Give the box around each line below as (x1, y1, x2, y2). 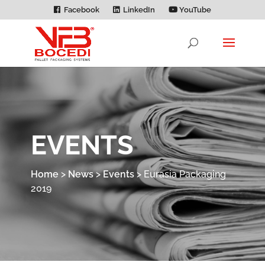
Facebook (63, 5, 99, 14)
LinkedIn (122, 5, 155, 14)
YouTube (177, 5, 211, 14)
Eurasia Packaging (143, 169, 226, 180)
